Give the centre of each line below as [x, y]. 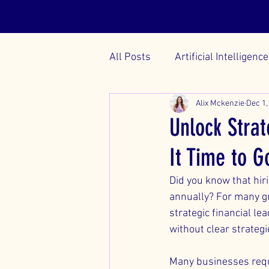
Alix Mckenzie [220, 103]
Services [237, 18]
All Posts [130, 57]
